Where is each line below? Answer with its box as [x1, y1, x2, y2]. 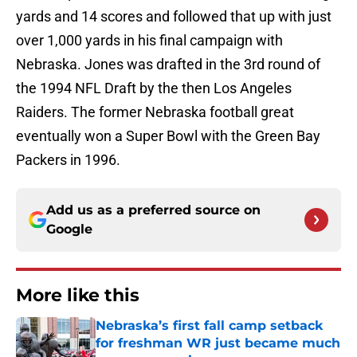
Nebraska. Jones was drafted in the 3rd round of [16, 56, 320, 73]
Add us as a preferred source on [46, 202, 261, 218]
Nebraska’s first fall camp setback [96, 318, 323, 334]
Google [46, 222, 92, 237]
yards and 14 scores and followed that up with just [16, 8, 331, 25]
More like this [16, 284, 139, 307]
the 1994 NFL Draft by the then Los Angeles [16, 80, 292, 97]
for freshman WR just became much [96, 335, 340, 351]
